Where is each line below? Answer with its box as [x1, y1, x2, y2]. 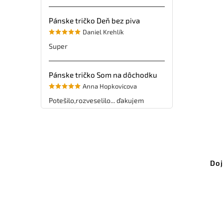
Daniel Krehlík [83, 27, 124, 36]
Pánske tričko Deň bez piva [49, 15, 140, 25]
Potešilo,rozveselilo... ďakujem [49, 96, 144, 105]
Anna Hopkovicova [83, 82, 137, 90]
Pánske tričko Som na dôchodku [49, 70, 157, 79]
